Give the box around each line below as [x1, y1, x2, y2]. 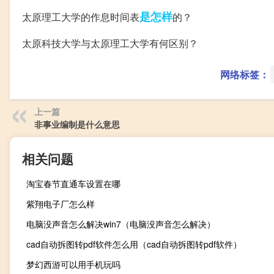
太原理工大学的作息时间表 [22, 10, 139, 24]
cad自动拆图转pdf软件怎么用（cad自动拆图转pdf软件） [26, 238, 242, 251]
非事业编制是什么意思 [34, 118, 120, 131]
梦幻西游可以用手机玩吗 [26, 258, 120, 271]
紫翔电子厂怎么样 [26, 198, 95, 210]
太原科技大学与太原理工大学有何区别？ [22, 36, 198, 51]
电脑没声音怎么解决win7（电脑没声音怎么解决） [26, 218, 215, 231]
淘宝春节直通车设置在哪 [26, 177, 120, 190]
